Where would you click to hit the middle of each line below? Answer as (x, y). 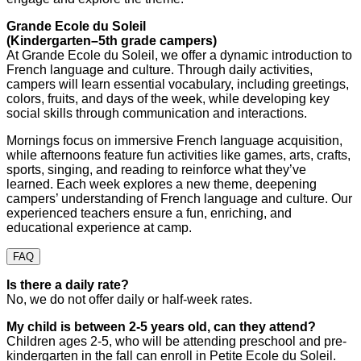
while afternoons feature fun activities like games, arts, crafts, (178, 155)
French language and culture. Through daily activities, (160, 69)
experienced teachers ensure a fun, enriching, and (149, 213)
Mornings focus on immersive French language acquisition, (174, 140)
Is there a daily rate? (68, 284)
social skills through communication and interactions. (157, 113)
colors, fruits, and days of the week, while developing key (168, 98)
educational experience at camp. (99, 227)
